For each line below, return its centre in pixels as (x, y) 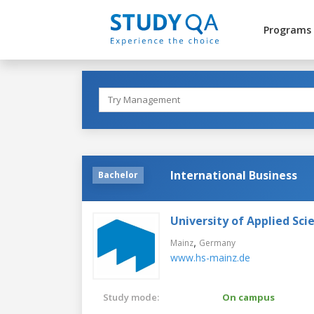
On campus (248, 297)
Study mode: (131, 297)
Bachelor (118, 175)
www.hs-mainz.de (210, 257)
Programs (287, 30)
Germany (217, 243)
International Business (234, 175)
